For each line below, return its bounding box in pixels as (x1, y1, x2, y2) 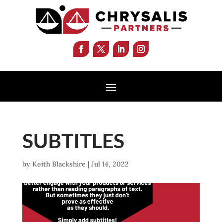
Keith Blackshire (32, 160, 86, 168)
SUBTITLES (22, 128, 124, 153)
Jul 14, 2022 (91, 160, 129, 168)
